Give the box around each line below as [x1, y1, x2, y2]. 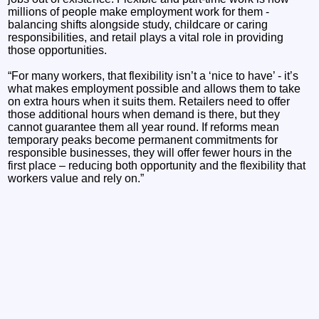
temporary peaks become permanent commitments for [8, 133, 278, 146]
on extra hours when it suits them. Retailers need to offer [8, 95, 291, 108]
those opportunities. [8, 43, 108, 56]
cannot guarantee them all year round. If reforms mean [8, 120, 280, 133]
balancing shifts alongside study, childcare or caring [8, 18, 268, 31]
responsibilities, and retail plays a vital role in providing [8, 31, 284, 43]
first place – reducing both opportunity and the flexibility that [8, 159, 306, 172]
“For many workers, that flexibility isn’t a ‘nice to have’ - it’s [8, 69, 299, 82]
